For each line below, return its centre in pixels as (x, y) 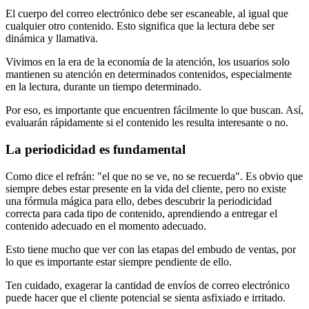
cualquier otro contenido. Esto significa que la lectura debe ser (140, 26)
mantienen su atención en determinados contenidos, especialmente (149, 74)
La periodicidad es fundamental (96, 149)
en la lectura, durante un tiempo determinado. (103, 87)
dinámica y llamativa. (52, 39)
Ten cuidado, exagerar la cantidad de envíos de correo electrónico (148, 285)
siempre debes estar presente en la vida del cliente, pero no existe (146, 188)
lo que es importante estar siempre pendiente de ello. (119, 261)
